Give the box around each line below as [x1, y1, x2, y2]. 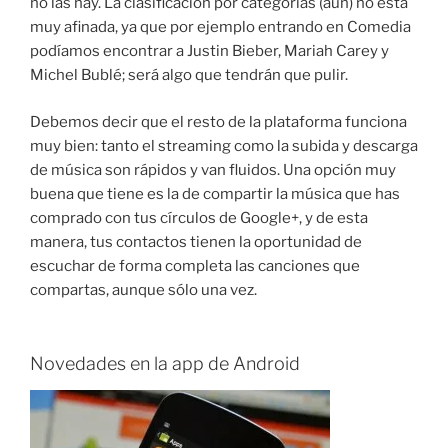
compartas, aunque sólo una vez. [30, 280, 257, 299]
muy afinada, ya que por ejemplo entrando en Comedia [30, 18, 411, 37]
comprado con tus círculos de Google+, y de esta [30, 208, 368, 227]
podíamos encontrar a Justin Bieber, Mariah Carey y [30, 42, 389, 61]
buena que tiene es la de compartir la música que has [30, 184, 400, 203]
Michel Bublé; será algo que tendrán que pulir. [30, 66, 348, 85]
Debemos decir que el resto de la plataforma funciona [30, 112, 407, 131]
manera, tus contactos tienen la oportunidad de [30, 232, 362, 251]
